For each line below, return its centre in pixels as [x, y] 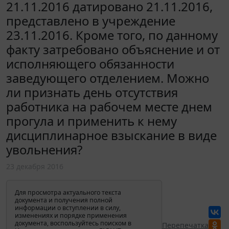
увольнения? [44, 149]
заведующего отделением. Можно [108, 78]
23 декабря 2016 [35, 166]
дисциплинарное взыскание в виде [111, 135]
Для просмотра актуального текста [68, 192]
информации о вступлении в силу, [68, 208]
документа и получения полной [64, 200]
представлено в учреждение [91, 20]
